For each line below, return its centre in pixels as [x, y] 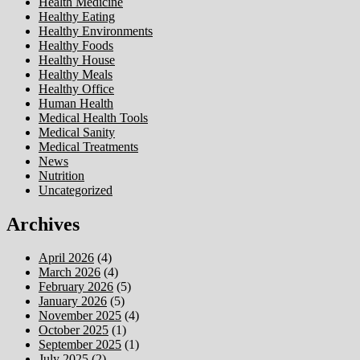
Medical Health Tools [93, 117]
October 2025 [74, 330]
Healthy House [77, 59]
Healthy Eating [77, 16]
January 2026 [73, 301]
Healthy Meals [76, 74]
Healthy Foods [76, 45]
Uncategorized [76, 190]
